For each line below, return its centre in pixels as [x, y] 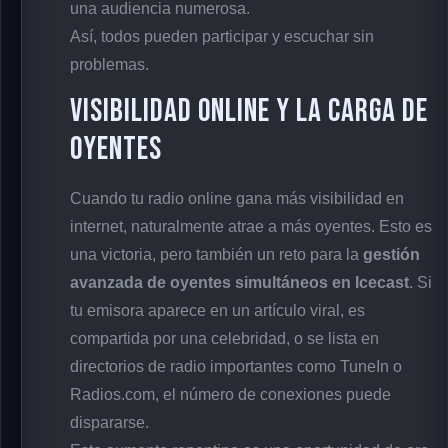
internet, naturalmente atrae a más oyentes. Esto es [251, 226]
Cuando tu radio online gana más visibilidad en [237, 198]
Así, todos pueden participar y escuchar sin [222, 36]
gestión [391, 254]
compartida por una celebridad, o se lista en [224, 338]
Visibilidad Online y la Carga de [249, 111]
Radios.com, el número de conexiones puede [230, 394]
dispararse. [109, 422]
